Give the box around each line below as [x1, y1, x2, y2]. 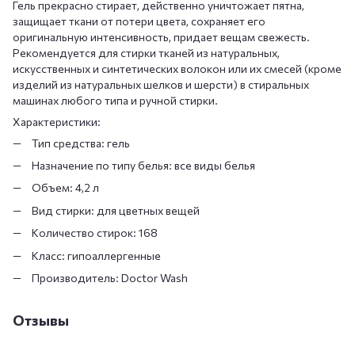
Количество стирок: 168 [32, 226, 158, 240]
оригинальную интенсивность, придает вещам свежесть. [13, 29, 310, 44]
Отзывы [13, 311, 69, 329]
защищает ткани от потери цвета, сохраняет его [13, 13, 265, 28]
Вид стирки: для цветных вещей [32, 203, 200, 217]
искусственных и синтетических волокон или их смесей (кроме [13, 61, 342, 75]
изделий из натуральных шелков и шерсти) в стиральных [13, 77, 309, 91]
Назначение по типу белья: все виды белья [32, 158, 255, 172]
